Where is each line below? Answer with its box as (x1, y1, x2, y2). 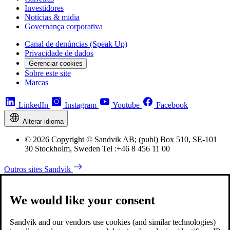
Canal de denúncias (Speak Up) (25, 39, 127, 48)
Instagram (65, 100, 97, 109)
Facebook (156, 100, 188, 109)
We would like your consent (10, 194, 155, 207)
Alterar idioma (23, 117, 64, 125)
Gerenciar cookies (29, 59, 83, 67)
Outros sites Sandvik (4, 164, 73, 174)
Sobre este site (25, 68, 71, 78)
